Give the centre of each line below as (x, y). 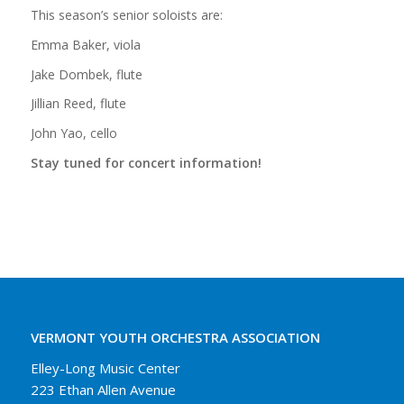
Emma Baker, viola (85, 44)
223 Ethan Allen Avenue (103, 389)
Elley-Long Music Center (105, 367)
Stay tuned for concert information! (146, 163)
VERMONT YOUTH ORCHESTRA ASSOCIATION (175, 337)
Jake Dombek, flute (86, 74)
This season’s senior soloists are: (126, 14)
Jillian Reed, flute (78, 104)
